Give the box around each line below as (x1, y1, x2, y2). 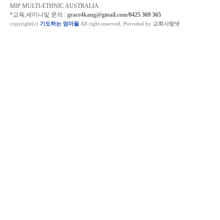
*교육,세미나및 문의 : (10, 11, 67, 18)
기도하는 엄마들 (40, 21, 79, 27)
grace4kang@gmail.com (67, 11, 127, 18)
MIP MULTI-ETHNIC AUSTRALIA (10, 2, 99, 9)
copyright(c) (10, 21, 40, 27)
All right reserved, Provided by (79, 21, 153, 27)
